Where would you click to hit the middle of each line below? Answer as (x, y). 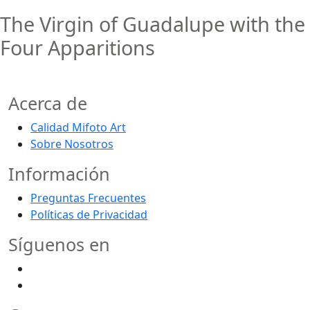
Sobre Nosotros (72, 144)
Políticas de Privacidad (89, 215)
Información (59, 174)
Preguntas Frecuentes (88, 198)
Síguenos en (59, 245)
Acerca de (48, 103)
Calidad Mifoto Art (78, 128)
